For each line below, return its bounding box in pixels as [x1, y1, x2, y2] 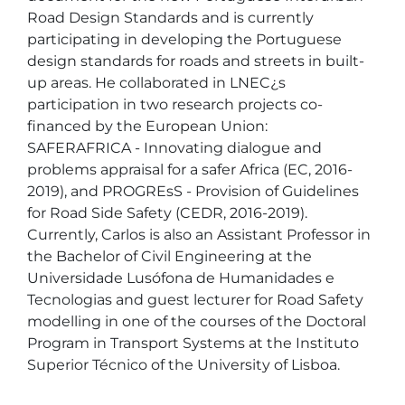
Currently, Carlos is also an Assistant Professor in [27, 226, 374, 243]
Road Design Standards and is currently [27, 9, 317, 26]
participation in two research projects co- [27, 96, 323, 113]
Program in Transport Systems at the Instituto [27, 334, 363, 352]
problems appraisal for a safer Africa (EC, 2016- [27, 161, 353, 178]
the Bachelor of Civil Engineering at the [27, 248, 316, 265]
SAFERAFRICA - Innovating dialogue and [27, 139, 325, 156]
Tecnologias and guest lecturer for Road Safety [27, 291, 367, 308]
